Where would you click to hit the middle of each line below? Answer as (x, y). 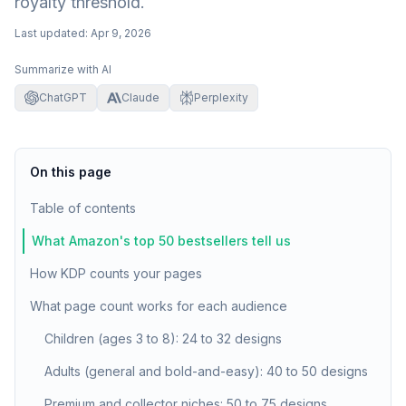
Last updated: (51, 33)
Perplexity (221, 97)
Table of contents (83, 208)
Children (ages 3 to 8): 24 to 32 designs (163, 338)
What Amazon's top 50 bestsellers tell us (161, 241)
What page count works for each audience (159, 306)
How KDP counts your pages (116, 273)
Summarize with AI (63, 69)
